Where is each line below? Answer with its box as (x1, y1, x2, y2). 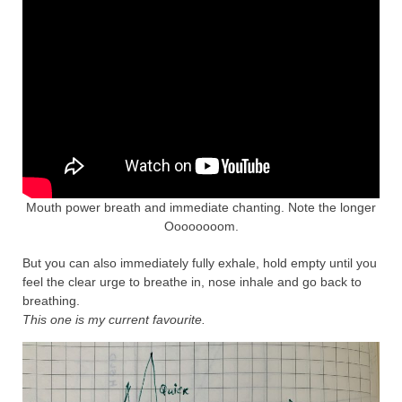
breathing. (22, 293, 80, 309)
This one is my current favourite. (22, 312, 205, 328)
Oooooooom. (163, 219, 239, 234)
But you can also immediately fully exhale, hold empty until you (22, 256, 377, 271)
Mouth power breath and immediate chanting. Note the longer (26, 200, 376, 215)
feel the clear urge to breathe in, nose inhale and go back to (22, 275, 362, 290)
